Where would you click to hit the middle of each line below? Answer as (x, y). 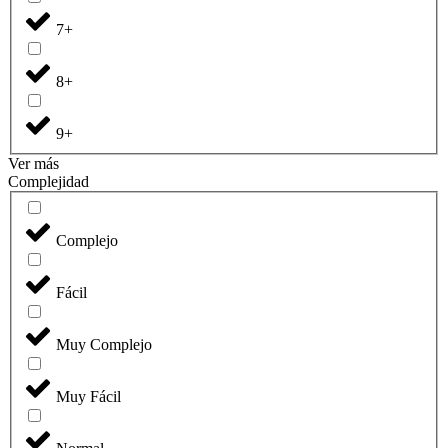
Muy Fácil (88, 397)
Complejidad (48, 181)
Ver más (33, 163)
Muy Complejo (104, 345)
